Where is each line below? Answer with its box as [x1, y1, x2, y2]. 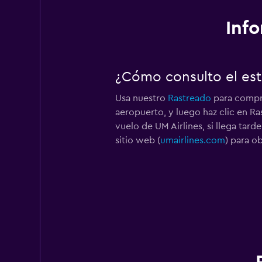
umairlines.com [160, 136, 225, 145]
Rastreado [167, 94, 211, 103]
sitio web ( [115, 136, 160, 145]
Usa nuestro [115, 94, 168, 103]
